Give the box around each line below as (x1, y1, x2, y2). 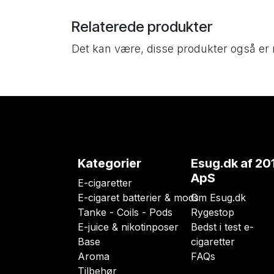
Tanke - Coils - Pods (78, 206, 172, 219)
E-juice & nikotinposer (78, 221, 179, 234)
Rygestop (191, 206, 234, 219)
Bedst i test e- (191, 221, 254, 234)
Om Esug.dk (191, 191, 246, 204)
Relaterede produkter (72, 18, 212, 36)
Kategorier (78, 156, 141, 171)
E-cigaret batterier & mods (78, 191, 199, 204)
